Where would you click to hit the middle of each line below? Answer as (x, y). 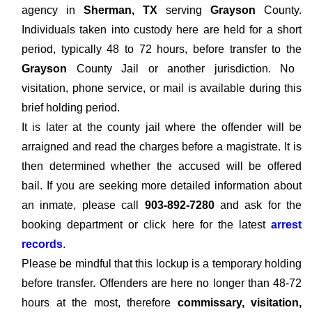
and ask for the (258, 205)
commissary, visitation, (239, 303)
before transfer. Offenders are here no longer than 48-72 (162, 283)
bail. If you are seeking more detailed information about (162, 186)
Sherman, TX (120, 10)
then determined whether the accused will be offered (162, 166)
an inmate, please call (83, 205)
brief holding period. (71, 108)
